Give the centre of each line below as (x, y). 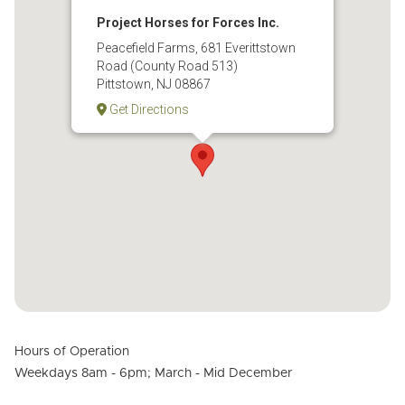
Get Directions (147, 109)
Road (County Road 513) (167, 66)
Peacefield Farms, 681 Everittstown (196, 47)
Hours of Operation (72, 351)
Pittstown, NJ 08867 (154, 84)
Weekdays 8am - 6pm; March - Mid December (153, 373)
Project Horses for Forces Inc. (188, 22)
